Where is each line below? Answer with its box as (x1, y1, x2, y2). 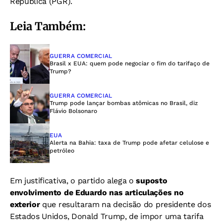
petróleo (50, 147, 74, 154)
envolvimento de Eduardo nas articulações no (10, 187, 184, 197)
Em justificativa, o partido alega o (10, 175, 136, 185)
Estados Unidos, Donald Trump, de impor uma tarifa (10, 211, 204, 221)
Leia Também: (10, 19, 86, 33)
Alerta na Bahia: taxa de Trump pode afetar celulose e (50, 139, 209, 146)
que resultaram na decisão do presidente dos (42, 199, 211, 209)
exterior (10, 199, 43, 209)
